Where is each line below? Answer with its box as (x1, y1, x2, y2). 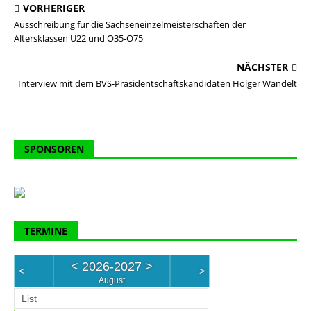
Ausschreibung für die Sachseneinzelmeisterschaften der (14, 18, 246, 31)
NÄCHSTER (237, 60, 288, 74)
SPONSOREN (24, 142, 84, 155)
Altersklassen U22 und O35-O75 (14, 32, 143, 44)
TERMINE (24, 224, 67, 237)
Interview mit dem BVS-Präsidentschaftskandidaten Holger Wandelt (18, 77, 297, 90)
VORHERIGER (23, 1, 85, 15)
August (99, 276, 125, 285)
